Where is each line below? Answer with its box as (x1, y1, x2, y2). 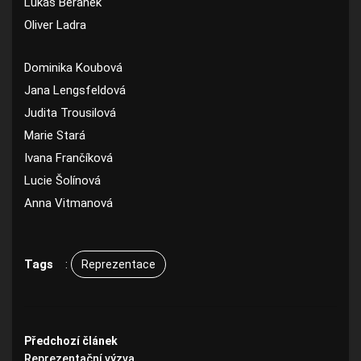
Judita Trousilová (24, 106, 116, 120)
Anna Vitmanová (24, 196, 113, 210)
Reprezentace (81, 258, 156, 271)
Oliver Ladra (24, 18, 86, 32)
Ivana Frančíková (24, 151, 113, 165)
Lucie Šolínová (24, 173, 101, 188)
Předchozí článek (24, 334, 118, 347)
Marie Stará (24, 128, 85, 143)
